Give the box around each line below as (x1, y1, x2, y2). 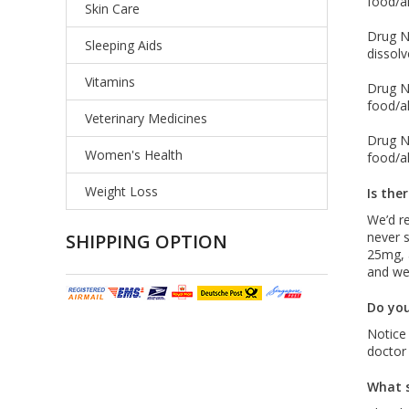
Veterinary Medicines (85, 110, 207, 127)
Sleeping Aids (85, 37, 163, 54)
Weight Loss (85, 183, 158, 200)
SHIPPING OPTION (66, 229, 227, 254)
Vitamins (85, 73, 135, 90)
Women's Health (85, 146, 183, 163)
